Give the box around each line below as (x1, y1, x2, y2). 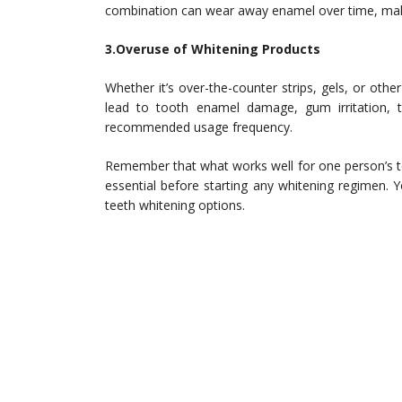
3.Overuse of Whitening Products (105, 40, 320, 57)
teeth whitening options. (105, 197, 245, 214)
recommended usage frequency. (105, 118, 293, 135)
